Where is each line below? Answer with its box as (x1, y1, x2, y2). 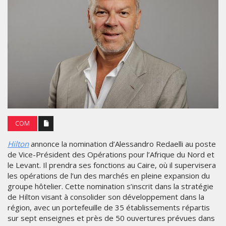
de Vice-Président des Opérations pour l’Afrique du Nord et (8, 149, 214, 159)
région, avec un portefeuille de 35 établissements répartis (8, 202, 210, 212)
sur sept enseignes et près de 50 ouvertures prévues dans (8, 212, 215, 223)
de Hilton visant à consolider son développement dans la (8, 191, 204, 202)
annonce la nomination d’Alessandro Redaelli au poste (29, 138, 216, 149)
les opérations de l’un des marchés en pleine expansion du (8, 170, 210, 181)
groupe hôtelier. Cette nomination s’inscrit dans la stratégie (8, 181, 213, 191)
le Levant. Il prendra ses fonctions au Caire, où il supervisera (8, 159, 216, 170)
